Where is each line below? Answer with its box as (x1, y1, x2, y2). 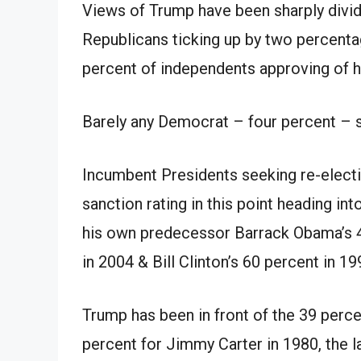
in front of (198, 305, 268, 325)
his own (82, 222, 136, 243)
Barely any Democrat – (82, 111, 248, 131)
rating (143, 193, 191, 214)
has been (131, 305, 194, 325)
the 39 (268, 305, 321, 325)
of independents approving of (137, 58, 353, 78)
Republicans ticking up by (82, 29, 265, 49)
